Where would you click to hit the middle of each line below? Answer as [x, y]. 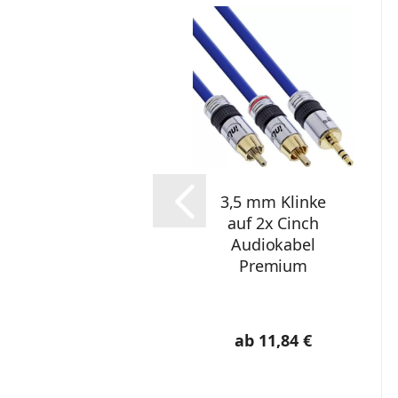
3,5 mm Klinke [273, 202]
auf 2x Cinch [273, 223]
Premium [273, 266]
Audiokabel [273, 244]
